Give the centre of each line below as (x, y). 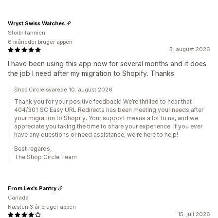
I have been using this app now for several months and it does (107, 64)
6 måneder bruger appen (40, 42)
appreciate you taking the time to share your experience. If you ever (108, 126)
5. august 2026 (190, 49)
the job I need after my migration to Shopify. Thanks (91, 73)
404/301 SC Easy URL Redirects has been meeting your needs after (109, 110)
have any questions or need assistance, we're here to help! (96, 135)
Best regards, (33, 149)
